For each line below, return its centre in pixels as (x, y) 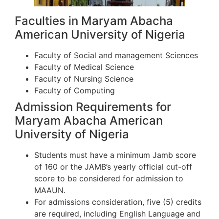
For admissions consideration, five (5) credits (118, 202)
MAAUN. (50, 190)
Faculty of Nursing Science (84, 78)
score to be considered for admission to (109, 178)
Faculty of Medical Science (84, 67)
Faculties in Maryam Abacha (94, 21)
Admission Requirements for (93, 107)
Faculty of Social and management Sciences (116, 55)
